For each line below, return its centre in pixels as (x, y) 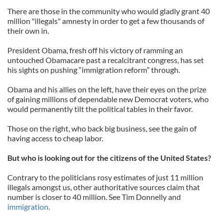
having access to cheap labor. (55, 138)
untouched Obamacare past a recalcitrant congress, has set (106, 60)
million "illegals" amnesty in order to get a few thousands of (106, 21)
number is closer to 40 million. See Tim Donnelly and (94, 197)
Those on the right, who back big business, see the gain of (102, 128)
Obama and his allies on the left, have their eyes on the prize (107, 89)
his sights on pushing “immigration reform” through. (94, 70)
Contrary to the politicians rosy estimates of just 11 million (105, 177)
